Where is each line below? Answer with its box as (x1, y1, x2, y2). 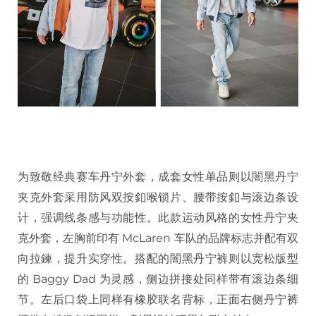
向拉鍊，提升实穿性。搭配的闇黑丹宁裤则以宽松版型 (18, 251, 298, 265)
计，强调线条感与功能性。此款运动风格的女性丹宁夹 (18, 210, 298, 224)
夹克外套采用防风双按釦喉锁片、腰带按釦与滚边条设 (18, 190, 298, 204)
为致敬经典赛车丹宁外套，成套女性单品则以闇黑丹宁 (18, 169, 298, 183)
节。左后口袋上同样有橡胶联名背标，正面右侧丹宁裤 (18, 292, 298, 306)
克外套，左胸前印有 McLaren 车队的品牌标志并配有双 (18, 231, 298, 245)
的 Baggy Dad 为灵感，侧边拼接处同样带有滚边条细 (18, 272, 298, 286)
